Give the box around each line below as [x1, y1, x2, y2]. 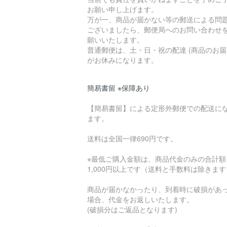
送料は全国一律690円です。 [87, 133, 177, 144]
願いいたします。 [87, 34, 144, 45]
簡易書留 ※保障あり [87, 83, 150, 93]
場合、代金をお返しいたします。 [87, 194, 194, 205]
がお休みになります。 [87, 55, 158, 65]
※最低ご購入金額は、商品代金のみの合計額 [87, 154, 226, 164]
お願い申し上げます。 [87, 4, 158, 15]
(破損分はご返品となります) [87, 204, 177, 215]
